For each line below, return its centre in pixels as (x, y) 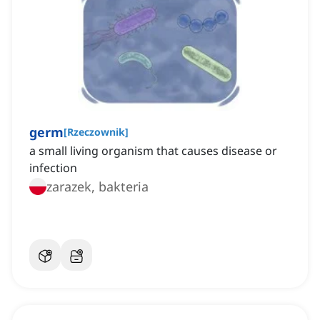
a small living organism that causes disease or (153, 151)
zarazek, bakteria (97, 187)
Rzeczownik (96, 132)
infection (53, 168)
